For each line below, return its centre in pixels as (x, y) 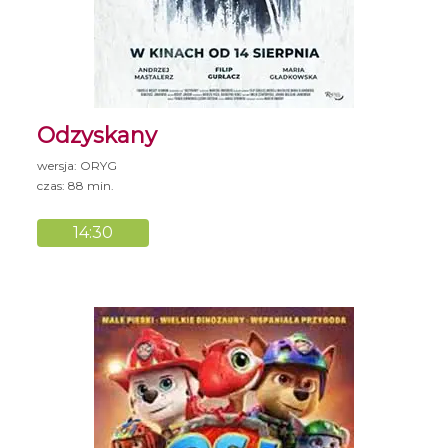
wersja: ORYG (77, 165)
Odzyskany (97, 135)
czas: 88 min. (76, 185)
